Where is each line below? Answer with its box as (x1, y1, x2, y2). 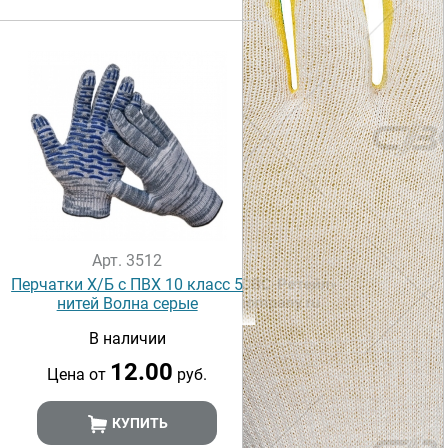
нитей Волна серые (56, 294, 198, 313)
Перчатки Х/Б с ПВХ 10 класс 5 (11, 275, 244, 294)
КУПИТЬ (108, 415, 168, 431)
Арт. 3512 (92, 251, 163, 270)
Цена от (47, 365, 111, 384)
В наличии (88, 329, 166, 348)
